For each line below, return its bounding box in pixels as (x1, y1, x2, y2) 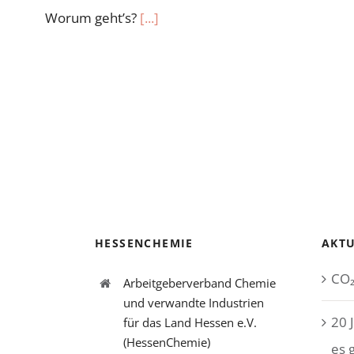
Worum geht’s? (45, 9, 140, 27)
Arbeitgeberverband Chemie (122, 275, 276, 291)
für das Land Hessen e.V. (122, 314, 257, 330)
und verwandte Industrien (122, 295, 264, 311)
